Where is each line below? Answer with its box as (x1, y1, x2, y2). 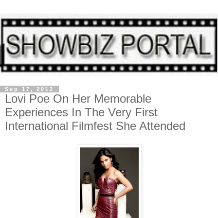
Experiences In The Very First (5, 105, 158, 119)
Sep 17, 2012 (5, 86, 54, 92)
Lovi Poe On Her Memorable (5, 91, 151, 105)
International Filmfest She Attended (5, 119, 185, 132)
